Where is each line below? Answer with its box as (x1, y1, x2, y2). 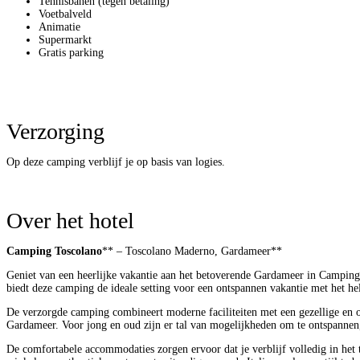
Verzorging (6, 118, 104, 144)
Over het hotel (6, 207, 134, 233)
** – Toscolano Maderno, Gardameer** (102, 244, 282, 257)
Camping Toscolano (6, 244, 102, 257)
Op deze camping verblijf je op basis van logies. (6, 155, 225, 168)
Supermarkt (39, 33, 92, 46)
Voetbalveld (39, 7, 92, 20)
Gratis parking (39, 46, 104, 59)
